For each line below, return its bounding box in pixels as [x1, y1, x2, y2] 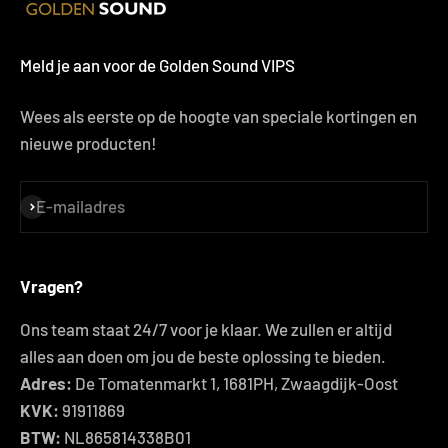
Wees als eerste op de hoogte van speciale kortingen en [20, 105, 417, 126]
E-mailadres [36, 196, 125, 217]
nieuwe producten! [20, 132, 157, 153]
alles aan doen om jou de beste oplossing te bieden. [20, 345, 386, 366]
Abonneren [19, 196, 99, 217]
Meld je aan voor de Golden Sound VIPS [20, 54, 295, 75]
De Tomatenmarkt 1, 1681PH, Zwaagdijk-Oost [72, 372, 398, 393]
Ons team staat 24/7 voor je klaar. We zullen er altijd [20, 318, 392, 339]
